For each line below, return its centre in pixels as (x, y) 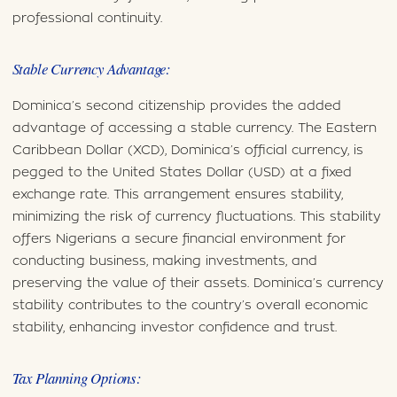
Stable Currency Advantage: (92, 69)
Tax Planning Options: (77, 378)
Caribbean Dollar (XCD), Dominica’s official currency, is (187, 150)
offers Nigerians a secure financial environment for (179, 238)
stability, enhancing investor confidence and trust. (174, 327)
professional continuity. (87, 18)
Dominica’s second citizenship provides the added (176, 105)
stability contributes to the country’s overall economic (190, 305)
